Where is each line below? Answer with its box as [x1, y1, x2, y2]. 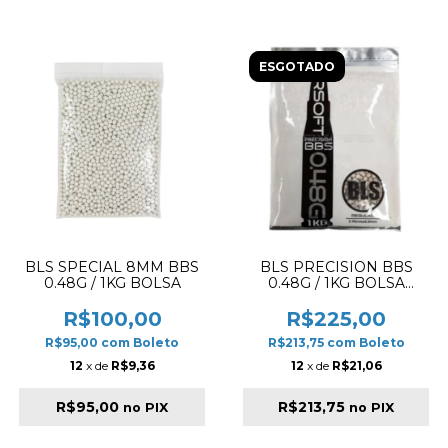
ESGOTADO [259, 59, 335, 74]
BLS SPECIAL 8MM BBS [25, 258, 199, 276]
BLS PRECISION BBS [259, 258, 413, 276]
